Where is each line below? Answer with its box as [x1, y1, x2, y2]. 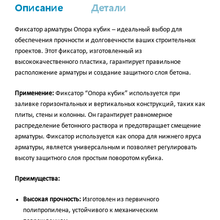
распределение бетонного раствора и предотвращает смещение [15, 122, 201, 130]
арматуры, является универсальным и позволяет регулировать [15, 143, 197, 151]
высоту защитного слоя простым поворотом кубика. [15, 154, 164, 162]
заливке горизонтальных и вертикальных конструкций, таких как [15, 100, 206, 108]
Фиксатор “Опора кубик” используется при [54, 89, 181, 97]
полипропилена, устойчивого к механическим [23, 206, 158, 214]
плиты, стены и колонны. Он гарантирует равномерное [15, 111, 173, 119]
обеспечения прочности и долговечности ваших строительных [15, 36, 196, 44]
